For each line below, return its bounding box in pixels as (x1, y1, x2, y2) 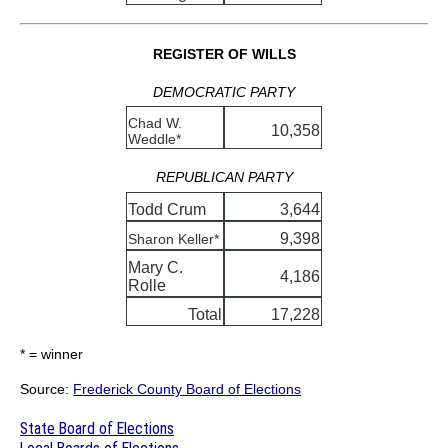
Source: (20, 381, 73, 398)
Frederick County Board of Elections (73, 381, 301, 398)
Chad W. (128, 115, 182, 132)
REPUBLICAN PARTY (155, 169, 293, 186)
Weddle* (128, 131, 181, 148)
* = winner (20, 346, 83, 363)
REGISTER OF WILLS (152, 45, 296, 62)
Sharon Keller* (128, 231, 219, 248)
